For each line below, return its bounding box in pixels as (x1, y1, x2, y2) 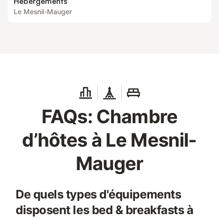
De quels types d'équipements (16, 187, 181, 201)
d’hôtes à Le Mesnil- (22, 129, 197, 151)
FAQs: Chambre (41, 105, 178, 128)
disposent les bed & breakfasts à (16, 203, 194, 217)
